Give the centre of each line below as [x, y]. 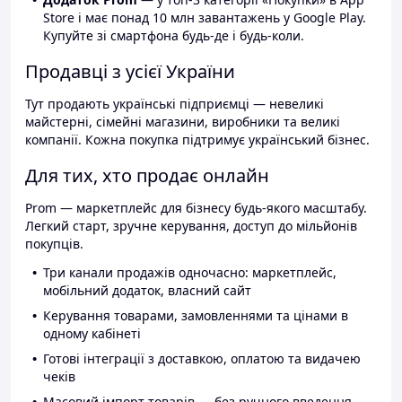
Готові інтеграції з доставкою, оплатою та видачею [202, 359]
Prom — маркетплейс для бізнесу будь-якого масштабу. [196, 208]
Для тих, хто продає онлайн [147, 176]
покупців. [54, 244]
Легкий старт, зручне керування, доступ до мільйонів [191, 226]
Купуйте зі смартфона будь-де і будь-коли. [174, 36]
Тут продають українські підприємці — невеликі [175, 104]
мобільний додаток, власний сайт [147, 291]
